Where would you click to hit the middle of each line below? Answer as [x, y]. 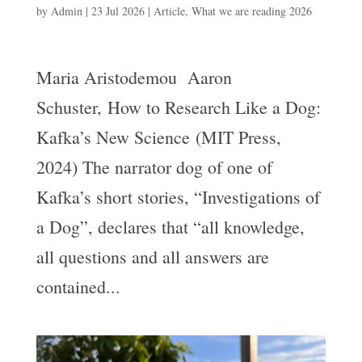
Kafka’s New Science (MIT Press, [158, 137]
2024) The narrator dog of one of [154, 166]
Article [169, 11]
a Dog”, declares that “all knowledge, [170, 226]
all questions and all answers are [152, 256]
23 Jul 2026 [118, 11]
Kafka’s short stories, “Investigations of [178, 196]
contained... [78, 286]
